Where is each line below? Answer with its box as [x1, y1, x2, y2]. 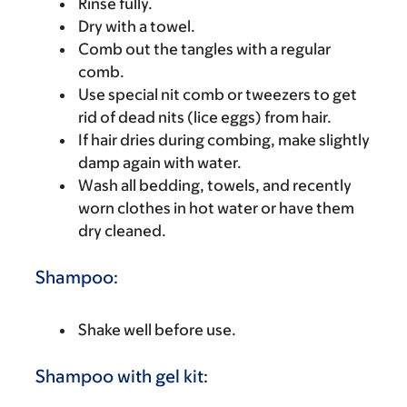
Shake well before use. [78, 320, 236, 339]
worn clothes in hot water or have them [78, 198, 354, 217]
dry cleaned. [78, 221, 166, 240]
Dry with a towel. [78, 16, 195, 35]
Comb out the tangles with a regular [78, 39, 331, 58]
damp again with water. [78, 153, 242, 172]
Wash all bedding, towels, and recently [78, 175, 352, 194]
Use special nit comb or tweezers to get [78, 84, 357, 104]
